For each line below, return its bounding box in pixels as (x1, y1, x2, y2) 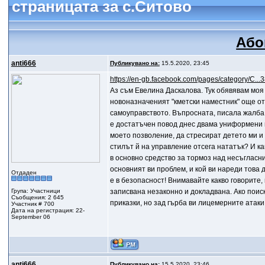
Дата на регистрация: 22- (11, 207, 85, 214)
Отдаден (11, 169, 37, 176)
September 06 (11, 214, 50, 220)
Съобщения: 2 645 (11, 194, 64, 201)
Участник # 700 (11, 201, 54, 207)
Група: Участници (11, 188, 60, 194)
